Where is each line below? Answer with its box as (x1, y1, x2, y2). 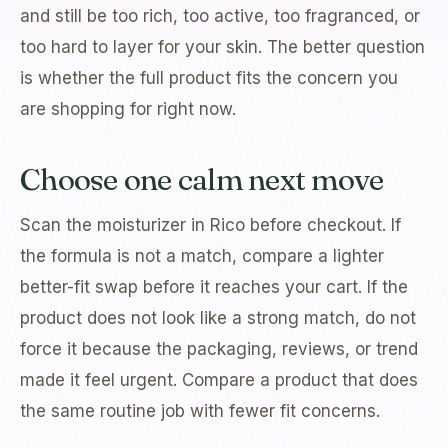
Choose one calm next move (20, 161, 384, 199)
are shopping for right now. (20, 99, 236, 120)
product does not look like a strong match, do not (20, 308, 416, 329)
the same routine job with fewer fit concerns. (20, 401, 380, 422)
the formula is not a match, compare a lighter (20, 246, 384, 267)
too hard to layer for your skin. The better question (20, 37, 425, 58)
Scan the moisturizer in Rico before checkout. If (20, 215, 401, 236)
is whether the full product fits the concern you (20, 68, 398, 89)
